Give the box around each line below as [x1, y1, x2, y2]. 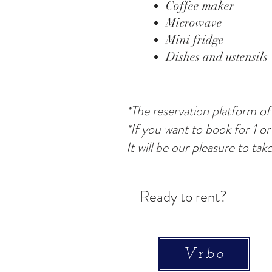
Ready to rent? [140, 186, 227, 208]
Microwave [166, 15, 222, 30]
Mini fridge [166, 32, 224, 47]
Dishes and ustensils [166, 49, 268, 64]
